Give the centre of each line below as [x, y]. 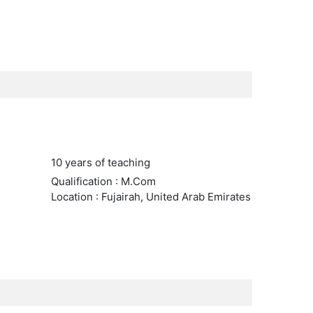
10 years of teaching [100, 162]
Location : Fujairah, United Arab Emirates [151, 197]
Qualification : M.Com [103, 181]
